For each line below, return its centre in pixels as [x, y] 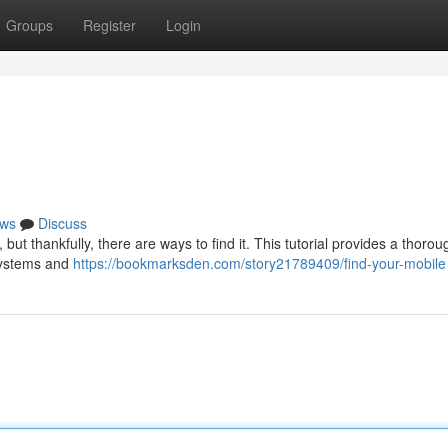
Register [109, 25]
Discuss [62, 223]
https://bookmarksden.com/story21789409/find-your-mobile [259, 263]
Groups [29, 25]
